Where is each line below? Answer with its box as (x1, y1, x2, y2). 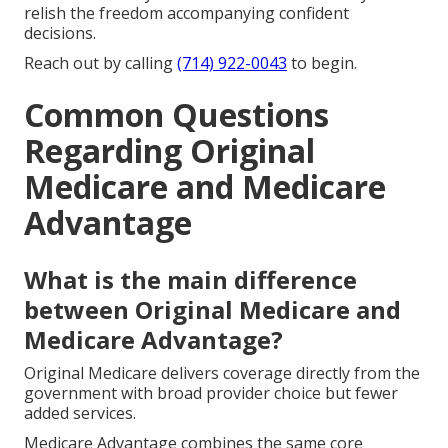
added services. (24, 401, 136, 424)
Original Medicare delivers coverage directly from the (24, 361, 420, 384)
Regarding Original (24, 128, 315, 172)
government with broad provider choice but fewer (24, 381, 398, 404)
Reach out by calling (24, 51, 177, 74)
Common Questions (24, 92, 329, 136)
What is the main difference (24, 262, 357, 296)
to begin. (287, 51, 357, 74)
